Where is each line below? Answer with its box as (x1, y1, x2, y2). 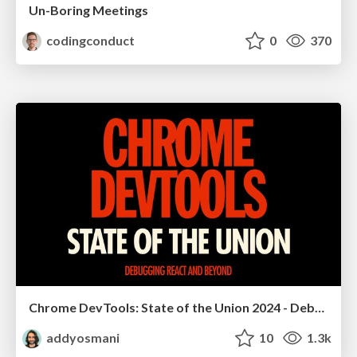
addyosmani (44, 329, 120, 345)
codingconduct (44, 33, 135, 49)
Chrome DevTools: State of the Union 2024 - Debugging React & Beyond (315, 299, 324, 315)
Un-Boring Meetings (29, 2, 148, 18)
